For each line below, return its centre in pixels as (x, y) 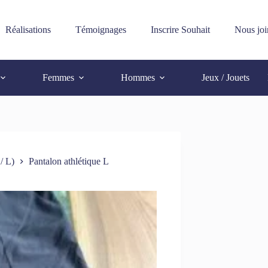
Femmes (59, 77)
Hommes (138, 77)
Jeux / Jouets (226, 77)
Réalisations (28, 30)
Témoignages (100, 30)
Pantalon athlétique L (69, 162)
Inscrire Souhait (180, 30)
